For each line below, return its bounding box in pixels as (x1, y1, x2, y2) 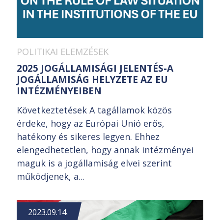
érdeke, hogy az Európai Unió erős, (17, 117, 165, 129)
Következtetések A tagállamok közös (17, 104, 172, 116)
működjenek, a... (17, 170, 84, 182)
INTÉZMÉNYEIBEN (17, 84, 102, 97)
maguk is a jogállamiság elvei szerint (17, 157, 172, 169)
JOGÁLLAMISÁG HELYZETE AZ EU (17, 73, 168, 86)
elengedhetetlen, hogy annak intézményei (17, 143, 193, 156)
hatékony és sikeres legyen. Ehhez (17, 130, 160, 142)
